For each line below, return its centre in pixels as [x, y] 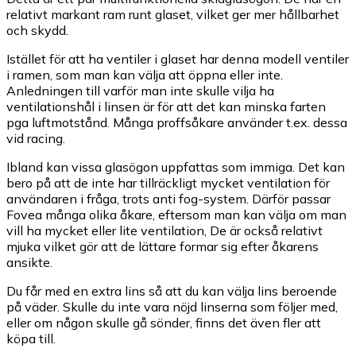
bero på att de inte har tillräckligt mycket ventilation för [168, 182]
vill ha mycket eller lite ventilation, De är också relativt [164, 230]
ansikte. [29, 262]
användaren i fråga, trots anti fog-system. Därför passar [168, 198]
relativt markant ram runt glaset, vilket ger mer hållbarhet [173, 14]
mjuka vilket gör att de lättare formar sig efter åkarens [163, 246]
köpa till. [31, 338]
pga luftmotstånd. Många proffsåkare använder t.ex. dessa [177, 122]
